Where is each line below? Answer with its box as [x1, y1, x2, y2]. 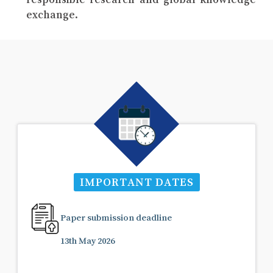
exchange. [26, 9, 78, 20]
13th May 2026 [60, 235, 115, 245]
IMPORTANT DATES [79, 175, 194, 188]
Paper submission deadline [60, 212, 172, 222]
